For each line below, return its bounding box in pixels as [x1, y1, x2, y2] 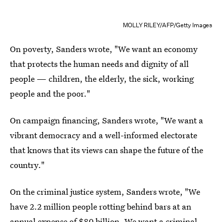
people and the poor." [10, 87, 90, 99]
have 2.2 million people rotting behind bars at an [10, 200, 191, 212]
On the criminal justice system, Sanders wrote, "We [10, 185, 200, 197]
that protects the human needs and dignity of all [10, 57, 189, 69]
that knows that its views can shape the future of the [10, 144, 203, 156]
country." [10, 159, 45, 170]
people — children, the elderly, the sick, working [10, 72, 194, 84]
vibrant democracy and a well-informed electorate [10, 129, 197, 141]
